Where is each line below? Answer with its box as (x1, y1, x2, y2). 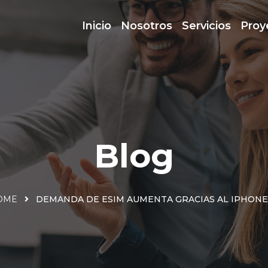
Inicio (82, 19, 111, 32)
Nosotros (121, 19, 172, 32)
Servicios (182, 19, 231, 32)
